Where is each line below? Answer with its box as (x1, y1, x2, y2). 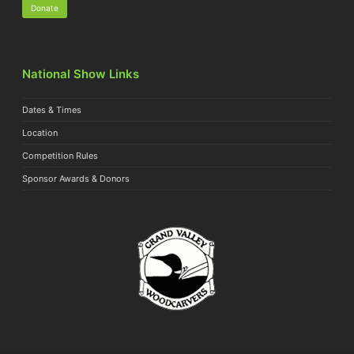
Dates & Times (22, 104, 82, 115)
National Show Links (22, 66, 140, 81)
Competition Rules (22, 150, 99, 161)
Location (22, 127, 58, 138)
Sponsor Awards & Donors (22, 173, 130, 184)
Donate (31, 2, 59, 13)
